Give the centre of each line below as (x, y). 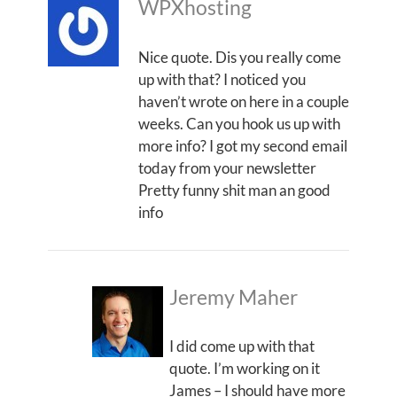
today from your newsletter (227, 167)
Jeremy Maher (234, 297)
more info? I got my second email (243, 145)
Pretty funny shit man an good (234, 190)
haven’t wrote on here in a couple (244, 101)
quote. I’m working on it (245, 368)
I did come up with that (242, 346)
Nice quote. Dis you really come (240, 57)
